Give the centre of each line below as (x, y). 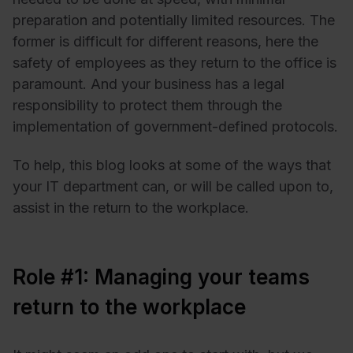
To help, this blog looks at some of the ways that (172, 165)
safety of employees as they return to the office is (175, 62)
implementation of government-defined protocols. (175, 126)
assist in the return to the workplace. (131, 208)
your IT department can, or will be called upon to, (173, 187)
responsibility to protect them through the (147, 105)
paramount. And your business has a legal (149, 84)
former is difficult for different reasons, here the (165, 41)
